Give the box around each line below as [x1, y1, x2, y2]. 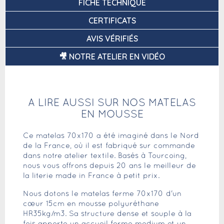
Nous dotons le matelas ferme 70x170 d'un [23, 190, 181, 198]
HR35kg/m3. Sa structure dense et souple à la [23, 210, 191, 218]
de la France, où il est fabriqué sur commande [23, 142, 195, 150]
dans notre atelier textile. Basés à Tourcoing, [23, 152, 186, 160]
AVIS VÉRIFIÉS [86, 33, 138, 44]
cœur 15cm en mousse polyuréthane [23, 200, 159, 208]
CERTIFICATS [88, 15, 136, 26]
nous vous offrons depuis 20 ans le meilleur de [23, 162, 196, 170]
